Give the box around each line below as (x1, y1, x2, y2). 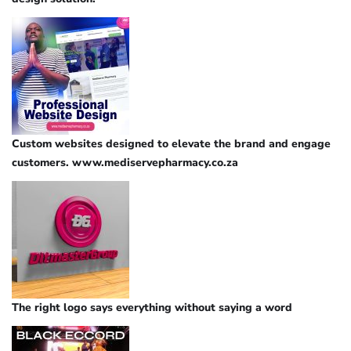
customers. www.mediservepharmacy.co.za (12, 154, 238, 170)
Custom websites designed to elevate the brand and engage (12, 136, 331, 151)
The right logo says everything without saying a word (12, 299, 292, 315)
